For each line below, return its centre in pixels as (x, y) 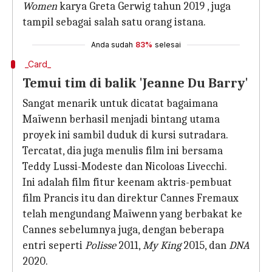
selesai (168, 45)
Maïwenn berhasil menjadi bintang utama (121, 119)
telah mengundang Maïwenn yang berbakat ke (132, 214)
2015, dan (205, 246)
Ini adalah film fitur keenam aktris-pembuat (127, 182)
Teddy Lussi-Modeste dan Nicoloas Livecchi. (125, 167)
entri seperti (53, 246)
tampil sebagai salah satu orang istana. (114, 22)
